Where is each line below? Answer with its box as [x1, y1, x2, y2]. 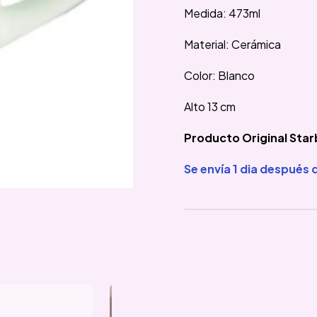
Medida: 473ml [184, 6, 260, 21]
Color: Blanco [184, 68, 255, 83]
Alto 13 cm [184, 99, 236, 114]
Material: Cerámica [184, 37, 281, 52]
